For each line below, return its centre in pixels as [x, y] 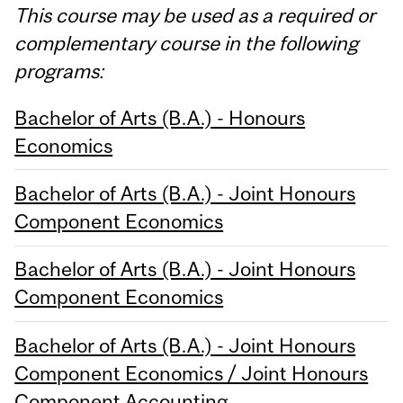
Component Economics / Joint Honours [192, 373]
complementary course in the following [187, 43]
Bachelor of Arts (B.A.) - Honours [160, 117]
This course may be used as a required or [195, 15]
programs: [59, 71]
